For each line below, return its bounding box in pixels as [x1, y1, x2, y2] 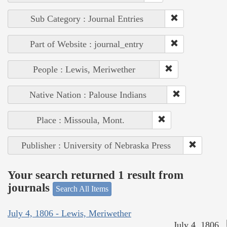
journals [8, 181, 53, 195]
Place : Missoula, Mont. [36, 115, 125, 125]
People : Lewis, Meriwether [32, 64, 135, 74]
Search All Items [56, 184, 108, 193]
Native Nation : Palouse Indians [29, 89, 146, 100]
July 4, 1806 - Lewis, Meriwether [8, 208, 131, 219]
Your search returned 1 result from [8, 169, 183, 182]
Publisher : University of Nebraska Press [21, 140, 171, 150]
